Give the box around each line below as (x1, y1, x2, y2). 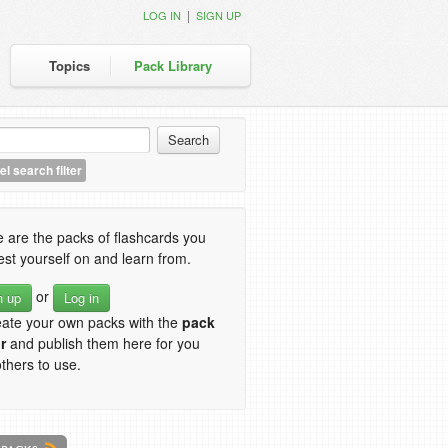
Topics (49, 56, 90, 75)
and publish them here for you (6, 333, 200, 353)
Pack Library (134, 56, 212, 75)
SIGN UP (196, 7, 241, 23)
